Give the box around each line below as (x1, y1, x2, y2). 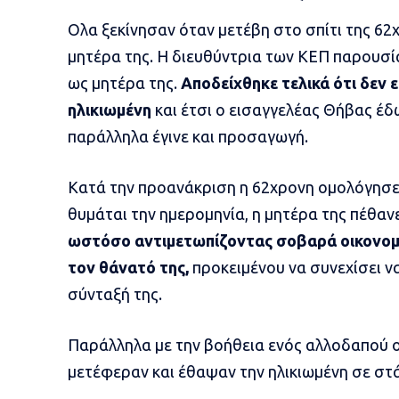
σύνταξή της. (67, 284, 162, 303)
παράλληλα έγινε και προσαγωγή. (67, 126, 308, 145)
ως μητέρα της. (67, 73, 177, 92)
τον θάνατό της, (67, 257, 189, 276)
